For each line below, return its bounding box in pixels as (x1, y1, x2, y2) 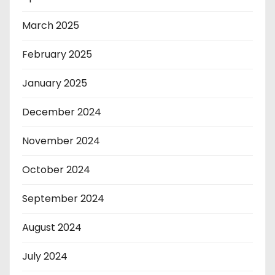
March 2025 (22, 18, 79, 33)
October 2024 (22, 163, 90, 177)
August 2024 (22, 220, 82, 235)
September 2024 (22, 192, 104, 206)
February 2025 (22, 47, 92, 62)
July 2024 (22, 249, 68, 264)
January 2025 (22, 76, 87, 91)
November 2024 (22, 134, 100, 149)
